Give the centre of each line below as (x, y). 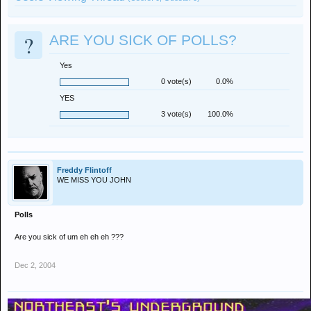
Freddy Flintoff (84, 170)
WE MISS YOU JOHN (94, 180)
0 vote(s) (176, 81)
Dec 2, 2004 (35, 265)
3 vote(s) (176, 114)
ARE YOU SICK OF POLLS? (143, 40)
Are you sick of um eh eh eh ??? (69, 237)
